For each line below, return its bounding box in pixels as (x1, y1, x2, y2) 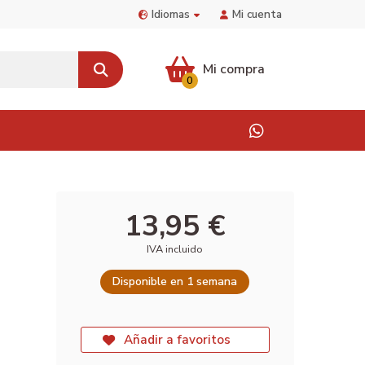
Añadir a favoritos (123, 331, 231, 348)
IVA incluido (147, 242, 204, 257)
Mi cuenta (232, 6, 282, 22)
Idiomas (152, 6, 190, 22)
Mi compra (202, 60, 265, 78)
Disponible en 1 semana (112, 274, 238, 289)
